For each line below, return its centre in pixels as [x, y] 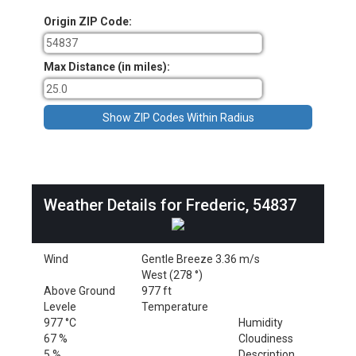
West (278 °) [172, 275]
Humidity [261, 322]
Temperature [174, 306]
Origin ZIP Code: [88, 21]
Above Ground [79, 290]
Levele [60, 306]
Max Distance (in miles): [107, 67]
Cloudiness [266, 338]
